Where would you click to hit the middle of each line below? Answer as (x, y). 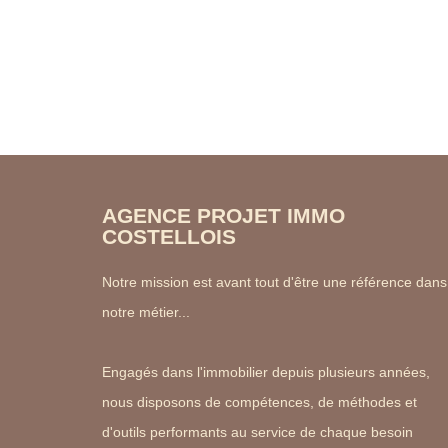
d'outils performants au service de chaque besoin (257, 432)
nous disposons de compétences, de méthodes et (259, 402)
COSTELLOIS (169, 237)
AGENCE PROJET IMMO (223, 216)
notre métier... (146, 312)
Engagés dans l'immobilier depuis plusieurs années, (266, 372)
